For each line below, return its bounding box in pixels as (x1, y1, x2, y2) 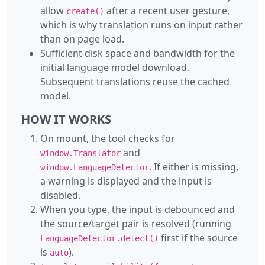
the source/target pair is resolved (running (40, 216, 231, 230)
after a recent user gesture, (104, 4, 230, 17)
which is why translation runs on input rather (40, 18, 243, 31)
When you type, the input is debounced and (40, 202, 235, 216)
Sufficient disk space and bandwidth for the (40, 46, 235, 60)
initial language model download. (40, 60, 189, 74)
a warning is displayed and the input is (40, 174, 212, 188)
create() (66, 6, 104, 16)
